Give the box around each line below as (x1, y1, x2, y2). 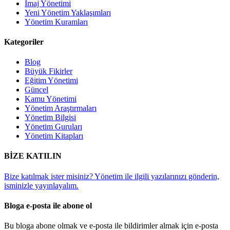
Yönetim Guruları (25, 122, 82, 131)
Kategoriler (4, 37, 44, 46)
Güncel (25, 85, 48, 94)
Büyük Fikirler (25, 67, 72, 76)
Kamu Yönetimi (25, 94, 76, 104)
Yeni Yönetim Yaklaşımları (25, 8, 111, 17)
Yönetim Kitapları (25, 131, 83, 141)
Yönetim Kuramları (25, 17, 88, 26)
